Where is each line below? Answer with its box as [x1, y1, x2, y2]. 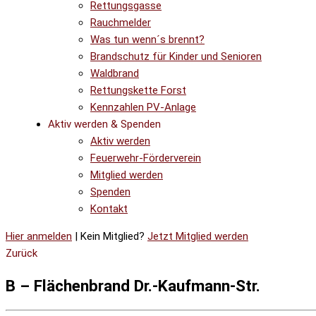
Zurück [6, 247, 37, 260]
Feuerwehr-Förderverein [90, 152, 201, 164]
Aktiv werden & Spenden [48, 118, 161, 130]
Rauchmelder [90, 16, 151, 29]
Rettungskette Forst [90, 84, 186, 97]
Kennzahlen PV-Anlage [90, 101, 196, 114]
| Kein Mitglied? [72, 230, 147, 243]
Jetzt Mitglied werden [147, 230, 248, 243]
